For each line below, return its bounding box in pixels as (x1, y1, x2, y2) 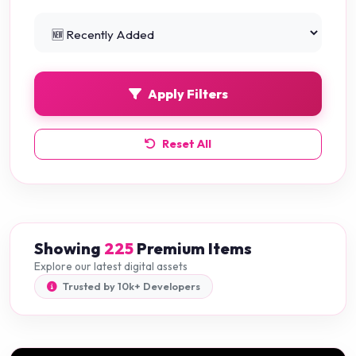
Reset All (162, 137, 211, 152)
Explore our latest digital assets (34, 259, 188, 274)
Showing (34, 238, 104, 259)
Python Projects (48, 19, 132, 35)
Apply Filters (147, 86, 228, 103)
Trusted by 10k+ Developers (60, 280, 200, 293)
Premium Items (133, 238, 252, 259)
